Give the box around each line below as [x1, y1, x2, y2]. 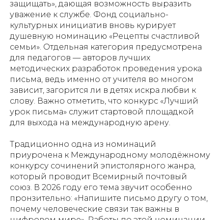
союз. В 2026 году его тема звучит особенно [10, 183, 192, 192]
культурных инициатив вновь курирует [10, 21, 176, 30]
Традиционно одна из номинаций [10, 139, 156, 149]
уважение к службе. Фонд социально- [10, 10, 168, 20]
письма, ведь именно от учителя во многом [10, 75, 193, 84]
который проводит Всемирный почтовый [10, 172, 187, 182]
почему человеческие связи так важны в [10, 204, 179, 214]
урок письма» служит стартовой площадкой [10, 107, 194, 117]
